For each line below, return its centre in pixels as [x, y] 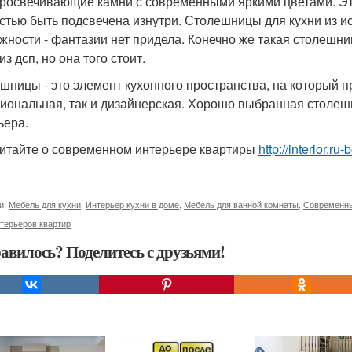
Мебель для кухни [45, 204]
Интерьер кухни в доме [132, 204]
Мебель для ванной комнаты [241, 204]
